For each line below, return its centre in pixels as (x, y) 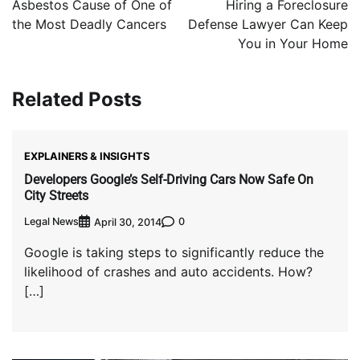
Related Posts (77, 100)
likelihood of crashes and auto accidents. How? (168, 271)
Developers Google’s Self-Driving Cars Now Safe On (169, 179)
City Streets (56, 195)
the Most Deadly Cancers (89, 25)
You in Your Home (293, 44)
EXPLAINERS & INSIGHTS (87, 156)
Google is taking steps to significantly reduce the (174, 252)
